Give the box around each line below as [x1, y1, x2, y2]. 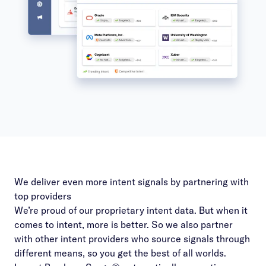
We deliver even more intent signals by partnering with [14, 175, 249, 188]
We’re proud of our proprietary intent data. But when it [14, 204, 248, 216]
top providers [14, 189, 71, 202]
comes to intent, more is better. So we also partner [14, 218, 233, 230]
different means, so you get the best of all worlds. [14, 246, 226, 259]
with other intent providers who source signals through [14, 232, 250, 245]
